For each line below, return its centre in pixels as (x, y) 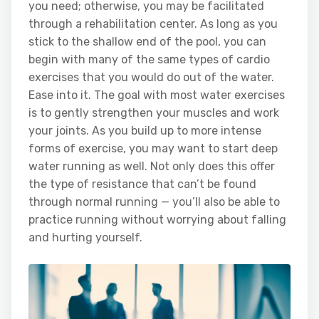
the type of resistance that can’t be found (142, 184)
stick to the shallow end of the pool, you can (147, 41)
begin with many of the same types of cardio (149, 59)
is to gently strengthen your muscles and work (154, 113)
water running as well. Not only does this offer (152, 166)
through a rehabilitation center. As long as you (153, 23)
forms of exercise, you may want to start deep (153, 148)
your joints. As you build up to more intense (145, 130)
